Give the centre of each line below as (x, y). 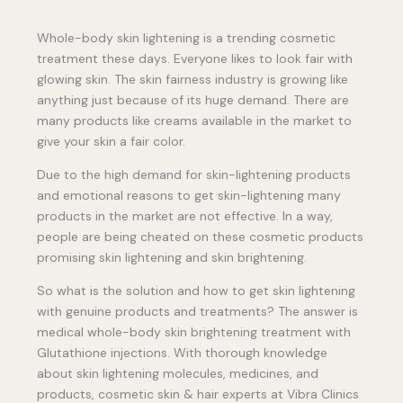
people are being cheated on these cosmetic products (200, 236)
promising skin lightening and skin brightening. (172, 257)
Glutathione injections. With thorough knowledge (182, 352)
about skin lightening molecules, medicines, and (178, 373)
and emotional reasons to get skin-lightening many (189, 195)
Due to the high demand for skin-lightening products (194, 174)
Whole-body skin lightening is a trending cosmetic (186, 37)
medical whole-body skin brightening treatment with (194, 331)
